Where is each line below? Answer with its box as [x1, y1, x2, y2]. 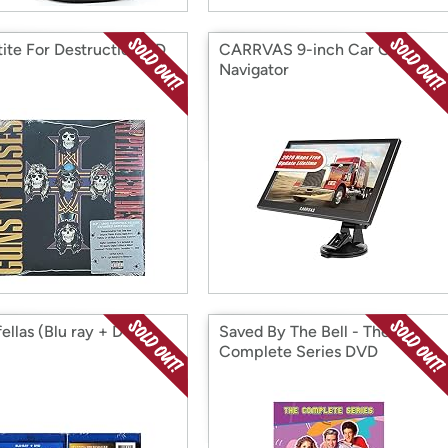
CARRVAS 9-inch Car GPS [219, 40, 409, 59]
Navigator [219, 60, 289, 79]
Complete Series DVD [219, 342, 378, 361]
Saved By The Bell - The [219, 322, 390, 341]
